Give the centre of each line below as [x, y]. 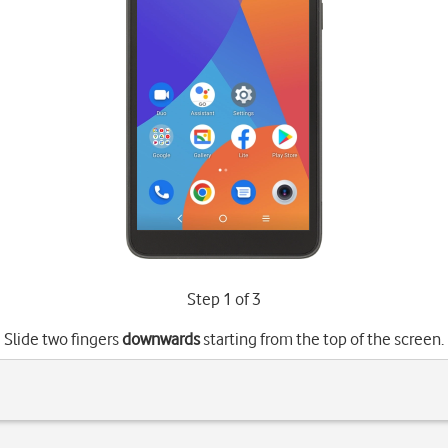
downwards [160, 339]
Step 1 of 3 [223, 299]
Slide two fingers [62, 339]
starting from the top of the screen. [321, 339]
